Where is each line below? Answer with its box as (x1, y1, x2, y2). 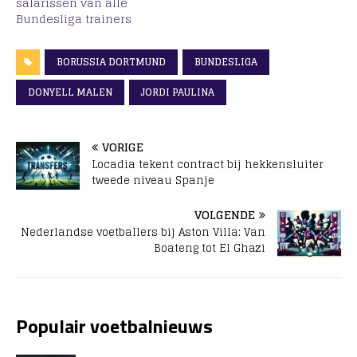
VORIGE (102, 137, 143, 158)
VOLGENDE (194, 205, 255, 226)
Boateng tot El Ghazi (154, 239, 265, 258)
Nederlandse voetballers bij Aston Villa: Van (21, 223, 265, 242)
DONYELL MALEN (28, 84, 112, 101)
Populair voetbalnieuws (16, 312, 213, 341)
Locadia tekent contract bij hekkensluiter (92, 155, 324, 175)
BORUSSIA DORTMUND (57, 53, 166, 71)
